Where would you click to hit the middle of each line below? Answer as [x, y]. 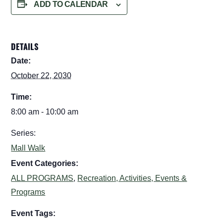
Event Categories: [45, 163]
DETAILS [25, 46]
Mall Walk [28, 148]
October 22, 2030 [41, 75]
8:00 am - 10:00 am [45, 111]
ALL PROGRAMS [42, 178]
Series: [24, 133]
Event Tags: [33, 213]
